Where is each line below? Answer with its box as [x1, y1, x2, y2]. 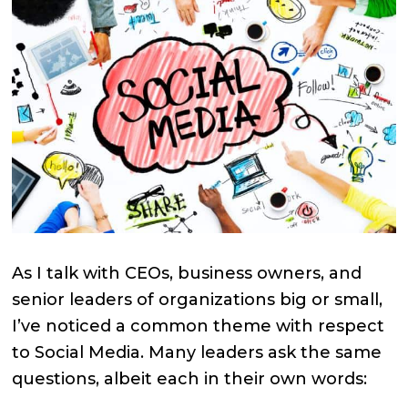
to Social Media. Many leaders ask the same [12, 342, 382, 362]
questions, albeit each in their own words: [12, 368, 368, 389]
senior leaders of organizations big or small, [12, 289, 383, 310]
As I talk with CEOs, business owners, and [12, 262, 362, 283]
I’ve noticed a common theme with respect [12, 315, 385, 336]
